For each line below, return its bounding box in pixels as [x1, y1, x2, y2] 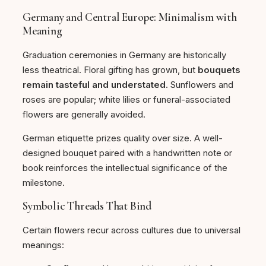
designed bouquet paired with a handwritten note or [23, 147, 232, 159]
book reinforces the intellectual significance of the [23, 162, 227, 174]
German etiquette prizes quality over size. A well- [23, 132, 223, 144]
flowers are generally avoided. [23, 109, 145, 121]
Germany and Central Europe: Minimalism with [23, 10, 237, 25]
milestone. [23, 177, 65, 189]
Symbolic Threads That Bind [23, 199, 152, 214]
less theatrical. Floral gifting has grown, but [23, 64, 198, 76]
